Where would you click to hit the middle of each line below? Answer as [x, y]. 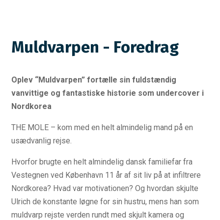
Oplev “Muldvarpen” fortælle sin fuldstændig [94, 80]
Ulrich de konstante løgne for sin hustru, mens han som [105, 201]
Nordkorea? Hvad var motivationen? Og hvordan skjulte [105, 188]
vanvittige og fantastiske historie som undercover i [108, 93]
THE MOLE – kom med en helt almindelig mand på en [102, 127]
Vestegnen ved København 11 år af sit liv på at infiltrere [106, 175]
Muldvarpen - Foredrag [95, 47]
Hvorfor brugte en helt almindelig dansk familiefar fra [102, 162]
